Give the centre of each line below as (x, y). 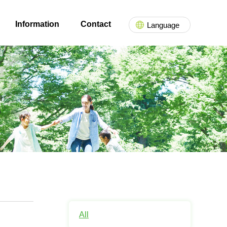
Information (37, 24)
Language (163, 25)
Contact (96, 24)
